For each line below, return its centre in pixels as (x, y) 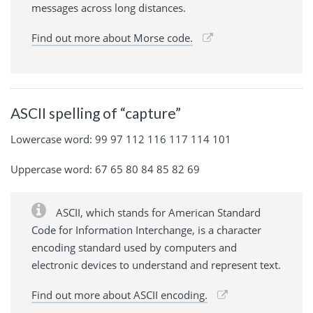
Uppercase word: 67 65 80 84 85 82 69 (105, 169)
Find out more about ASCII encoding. (119, 295)
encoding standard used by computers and (134, 248)
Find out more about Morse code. (112, 37)
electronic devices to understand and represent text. (156, 265)
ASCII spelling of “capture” (96, 112)
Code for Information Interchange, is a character (146, 230)
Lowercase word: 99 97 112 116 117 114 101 (121, 139)
